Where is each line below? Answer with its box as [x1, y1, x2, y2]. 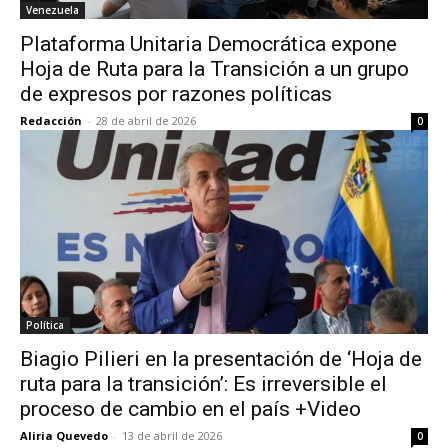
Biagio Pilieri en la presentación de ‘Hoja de [20, 347, 422, 372]
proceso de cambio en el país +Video [20, 397, 361, 422]
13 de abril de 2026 [122, 428, 222, 444]
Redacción [20, 113, 82, 129]
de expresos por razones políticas [20, 82, 332, 107]
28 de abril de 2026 [96, 113, 196, 129]
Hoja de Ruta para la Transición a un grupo [20, 57, 409, 82]
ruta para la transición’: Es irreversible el [20, 372, 387, 397]
